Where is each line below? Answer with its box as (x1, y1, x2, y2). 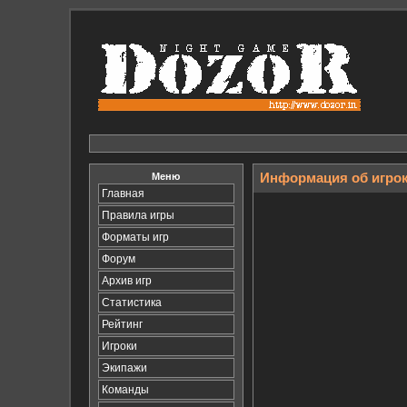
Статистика (101, 296, 162, 309)
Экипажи (101, 362, 147, 374)
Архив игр (101, 274, 152, 287)
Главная (101, 187, 144, 200)
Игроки (101, 340, 137, 352)
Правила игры (101, 209, 174, 222)
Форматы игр (101, 231, 169, 243)
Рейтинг (101, 318, 143, 331)
